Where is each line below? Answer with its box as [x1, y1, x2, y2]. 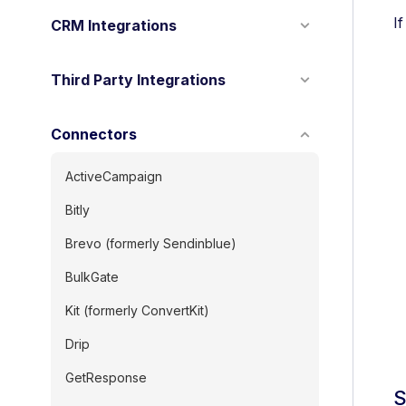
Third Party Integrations [51, 71, 226, 89]
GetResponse [65, 370, 147, 385]
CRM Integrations [51, 16, 177, 34]
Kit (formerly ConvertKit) [65, 303, 209, 318]
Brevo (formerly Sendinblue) [65, 236, 237, 251]
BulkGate [65, 269, 119, 285]
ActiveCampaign [65, 169, 162, 184]
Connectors [51, 125, 137, 143]
